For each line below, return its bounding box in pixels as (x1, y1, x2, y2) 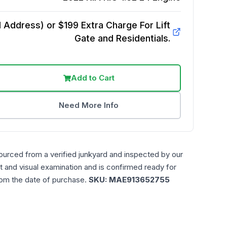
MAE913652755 (109, 175, 170, 184)
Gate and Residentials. (74, 33, 170, 44)
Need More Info (59, 100, 119, 110)
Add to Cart (70, 73, 115, 83)
